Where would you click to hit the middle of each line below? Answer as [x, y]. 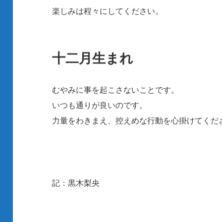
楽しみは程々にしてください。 [108, 11]
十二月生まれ [93, 58]
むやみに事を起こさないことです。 [116, 90]
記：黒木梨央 [76, 183]
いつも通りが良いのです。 [100, 105]
